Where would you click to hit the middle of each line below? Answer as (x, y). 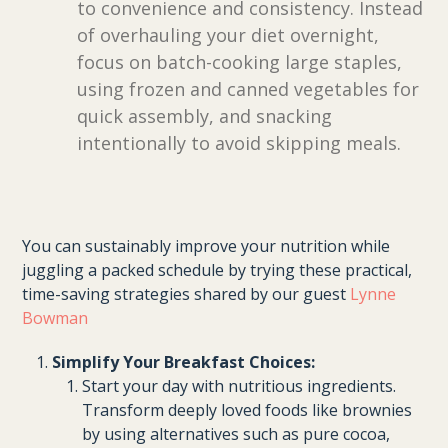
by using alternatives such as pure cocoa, (236, 434)
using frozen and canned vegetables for (248, 89)
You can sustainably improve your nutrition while (206, 246)
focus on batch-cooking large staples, (240, 62)
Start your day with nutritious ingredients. (239, 386)
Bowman (57, 318)
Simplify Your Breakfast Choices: (184, 362)
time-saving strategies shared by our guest (186, 294)
